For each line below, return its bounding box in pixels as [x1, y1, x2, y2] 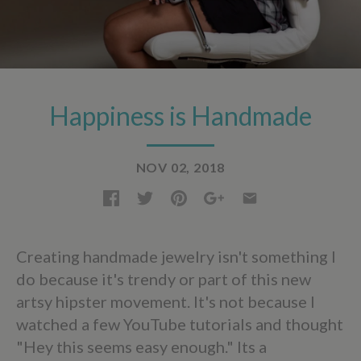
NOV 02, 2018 [135, 160, 226, 175]
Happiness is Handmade [49, 100, 312, 131]
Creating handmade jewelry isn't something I [16, 246, 336, 266]
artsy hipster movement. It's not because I [16, 291, 315, 311]
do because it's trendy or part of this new [16, 268, 311, 288]
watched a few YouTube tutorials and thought [16, 313, 343, 334]
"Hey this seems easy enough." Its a [16, 336, 267, 356]
